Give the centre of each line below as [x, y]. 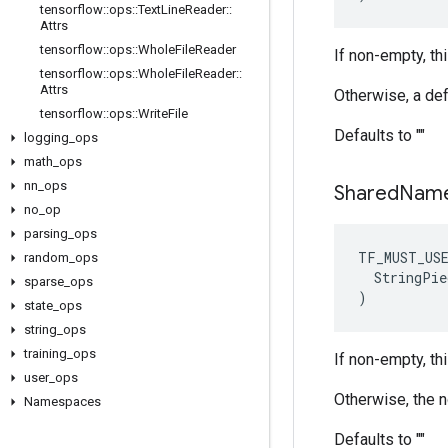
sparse [44, 281]
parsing [46, 233]
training [45, 353]
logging [46, 137]
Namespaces [62, 401]
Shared [366, 193]
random [46, 257]
